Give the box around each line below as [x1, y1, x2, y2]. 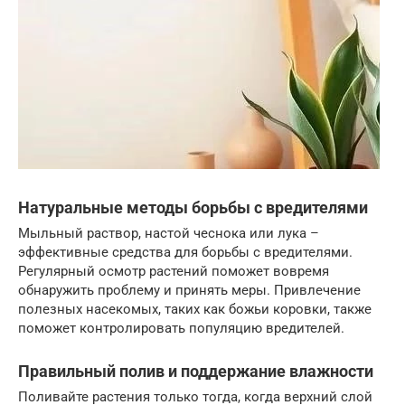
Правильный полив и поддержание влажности [18, 362, 373, 381]
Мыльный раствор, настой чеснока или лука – [18, 225, 319, 241]
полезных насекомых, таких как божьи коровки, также [18, 301, 372, 317]
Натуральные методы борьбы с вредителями [18, 198, 368, 217]
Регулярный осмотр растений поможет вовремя [18, 263, 329, 279]
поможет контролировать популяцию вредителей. [18, 320, 344, 336]
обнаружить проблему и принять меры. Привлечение [18, 282, 361, 298]
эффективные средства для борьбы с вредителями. [18, 244, 353, 260]
